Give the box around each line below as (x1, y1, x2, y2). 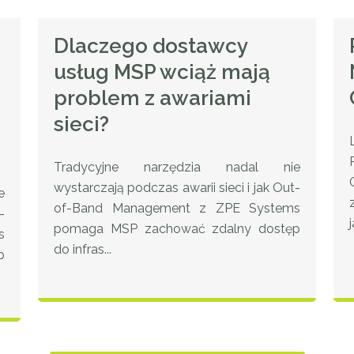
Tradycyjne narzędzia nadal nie (54, 160, 300, 175)
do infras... (54, 242, 111, 258)
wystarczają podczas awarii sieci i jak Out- (54, 180, 300, 196)
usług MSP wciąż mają (54, 60, 270, 85)
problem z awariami (54, 86, 251, 111)
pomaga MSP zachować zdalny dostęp (54, 221, 300, 237)
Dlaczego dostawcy (54, 34, 247, 58)
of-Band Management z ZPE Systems (54, 201, 300, 217)
